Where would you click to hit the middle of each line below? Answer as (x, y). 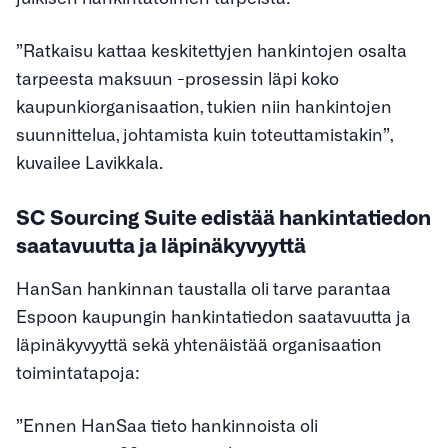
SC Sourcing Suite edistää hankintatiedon (223, 215)
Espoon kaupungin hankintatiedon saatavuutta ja (213, 315)
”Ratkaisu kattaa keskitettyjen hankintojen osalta (211, 50)
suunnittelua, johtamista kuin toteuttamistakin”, (204, 134)
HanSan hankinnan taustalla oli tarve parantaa (203, 287)
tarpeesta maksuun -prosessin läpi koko (177, 78)
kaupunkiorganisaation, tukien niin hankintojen (204, 106)
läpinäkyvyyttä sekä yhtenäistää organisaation (199, 343)
